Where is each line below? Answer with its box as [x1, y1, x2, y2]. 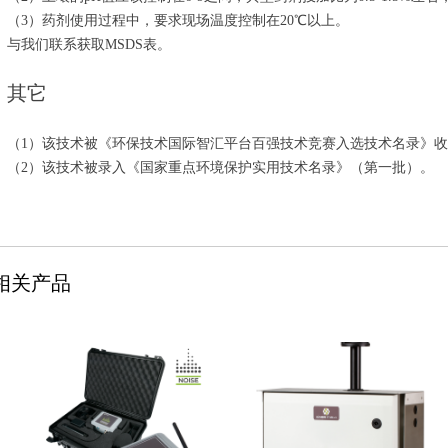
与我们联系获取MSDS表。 [7, 37, 171, 52]
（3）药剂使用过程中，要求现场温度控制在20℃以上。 [7, 13, 349, 28]
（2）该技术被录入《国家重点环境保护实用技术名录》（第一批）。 [7, 160, 434, 175]
